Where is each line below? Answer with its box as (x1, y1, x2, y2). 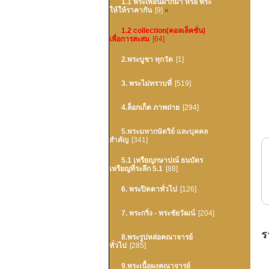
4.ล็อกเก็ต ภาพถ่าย (121, 103, 180, 112)
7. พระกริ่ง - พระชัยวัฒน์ (121, 209, 195, 217)
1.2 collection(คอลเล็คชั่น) (121, 26, 205, 35)
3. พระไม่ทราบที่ (121, 79, 172, 88)
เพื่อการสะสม (109, 35, 150, 43)
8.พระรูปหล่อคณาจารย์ (121, 233, 193, 241)
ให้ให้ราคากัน (109, 6, 152, 14)
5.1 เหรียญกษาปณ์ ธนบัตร (121, 156, 203, 165)
